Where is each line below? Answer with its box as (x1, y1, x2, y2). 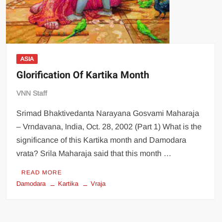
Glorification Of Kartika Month (16, 67, 150, 82)
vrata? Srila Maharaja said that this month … (16, 149, 172, 158)
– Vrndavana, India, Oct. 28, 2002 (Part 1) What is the (16, 122, 202, 131)
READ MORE (21, 168, 62, 176)
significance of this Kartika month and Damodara (16, 135, 187, 144)
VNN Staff (16, 89, 48, 97)
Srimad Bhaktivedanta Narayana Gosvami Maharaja (16, 109, 200, 117)
